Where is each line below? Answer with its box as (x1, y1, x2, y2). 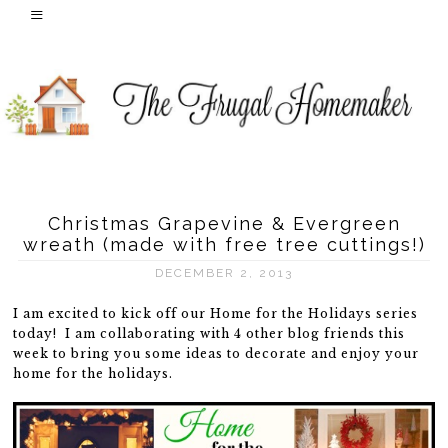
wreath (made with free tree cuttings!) (22, 234, 426, 255)
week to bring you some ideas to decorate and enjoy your (13, 346, 420, 361)
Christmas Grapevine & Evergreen (47, 213, 401, 234)
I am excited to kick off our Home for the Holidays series (13, 306, 419, 321)
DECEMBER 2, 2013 (155, 266, 293, 280)
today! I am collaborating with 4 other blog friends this (13, 326, 406, 341)
